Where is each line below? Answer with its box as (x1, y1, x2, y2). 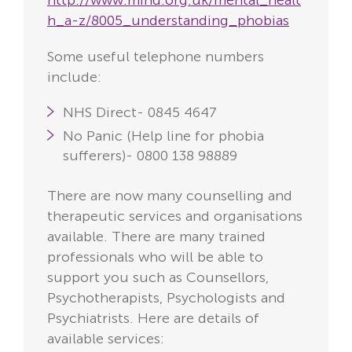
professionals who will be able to (47, 248, 263, 266)
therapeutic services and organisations (47, 207, 302, 225)
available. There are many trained (47, 228, 266, 246)
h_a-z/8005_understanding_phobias (47, 12, 289, 30)
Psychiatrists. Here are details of (47, 310, 259, 328)
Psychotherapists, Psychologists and (47, 289, 285, 307)
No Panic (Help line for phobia (63, 127, 264, 145)
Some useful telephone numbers (47, 48, 264, 66)
